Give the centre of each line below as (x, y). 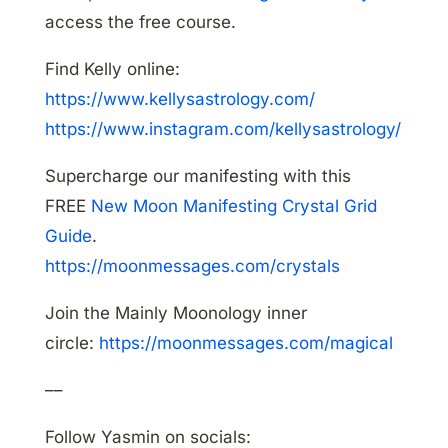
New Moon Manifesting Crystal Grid (233, 206)
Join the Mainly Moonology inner (175, 313)
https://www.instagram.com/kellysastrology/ (222, 129)
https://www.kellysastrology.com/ (179, 99)
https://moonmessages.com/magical (245, 343)
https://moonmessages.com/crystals (192, 266)
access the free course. (140, 22)
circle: (71, 343)
